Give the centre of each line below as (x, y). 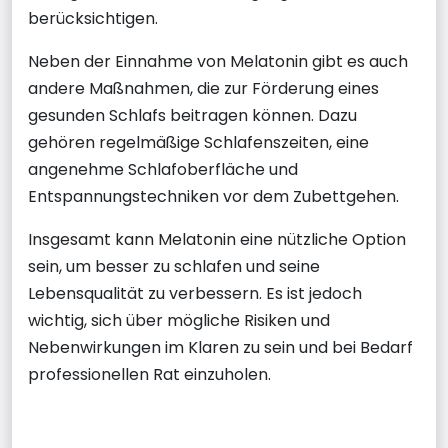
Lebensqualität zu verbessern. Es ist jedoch (195, 293)
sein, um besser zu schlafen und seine (174, 266)
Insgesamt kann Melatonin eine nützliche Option (217, 239)
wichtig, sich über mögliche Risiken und (179, 320)
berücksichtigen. (93, 18)
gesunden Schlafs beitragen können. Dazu (192, 115)
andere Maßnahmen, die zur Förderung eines (203, 88)
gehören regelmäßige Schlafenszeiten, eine (198, 142)
